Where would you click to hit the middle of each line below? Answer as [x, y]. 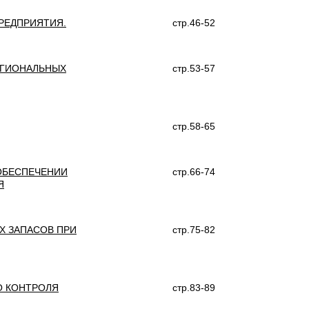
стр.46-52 [194, 23]
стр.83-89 [194, 288]
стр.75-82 [194, 230]
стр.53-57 [194, 68]
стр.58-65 [194, 126]
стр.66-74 [194, 172]
